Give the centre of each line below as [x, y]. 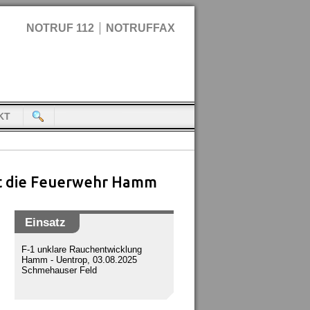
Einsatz [45, 222]
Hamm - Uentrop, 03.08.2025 [79, 260]
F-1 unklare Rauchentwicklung [82, 249]
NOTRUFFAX [140, 28]
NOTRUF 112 [60, 28]
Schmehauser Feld [59, 270]
